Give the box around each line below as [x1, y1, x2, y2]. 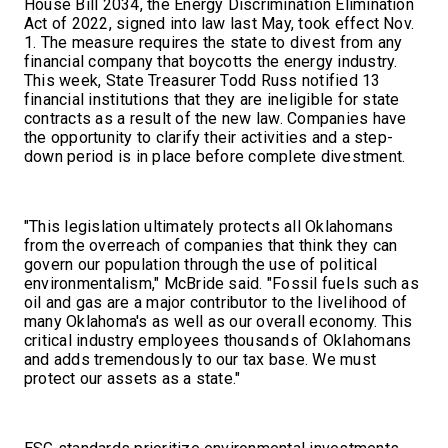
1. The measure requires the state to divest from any [24, 32, 403, 52]
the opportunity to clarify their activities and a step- [24, 127, 394, 147]
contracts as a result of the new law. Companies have [24, 108, 407, 128]
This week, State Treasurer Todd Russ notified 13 [24, 70, 381, 90]
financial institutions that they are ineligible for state [24, 89, 400, 109]
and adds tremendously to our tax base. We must [24, 349, 377, 369]
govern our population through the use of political [24, 254, 377, 274]
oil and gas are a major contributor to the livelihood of [24, 292, 408, 312]
